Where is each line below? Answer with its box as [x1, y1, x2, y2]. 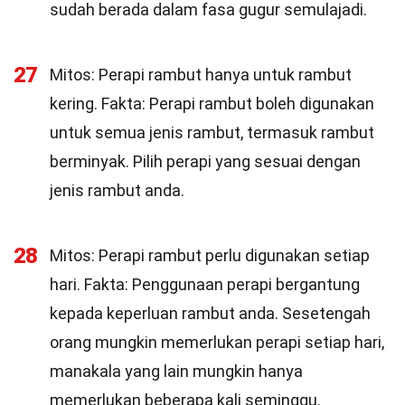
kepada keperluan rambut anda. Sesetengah [50, 304, 371, 323]
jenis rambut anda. [50, 181, 184, 200]
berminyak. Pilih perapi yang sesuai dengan [50, 152, 361, 171]
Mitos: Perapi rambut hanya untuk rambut [50, 65, 352, 84]
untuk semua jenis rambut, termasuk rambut [50, 123, 374, 142]
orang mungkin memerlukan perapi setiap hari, [50, 333, 384, 352]
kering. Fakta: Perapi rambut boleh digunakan [50, 94, 374, 113]
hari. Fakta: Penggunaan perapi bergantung [50, 275, 360, 294]
